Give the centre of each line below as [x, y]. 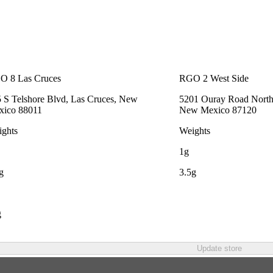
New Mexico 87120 [218, 110]
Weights [195, 130]
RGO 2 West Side [214, 78]
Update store [219, 248]
